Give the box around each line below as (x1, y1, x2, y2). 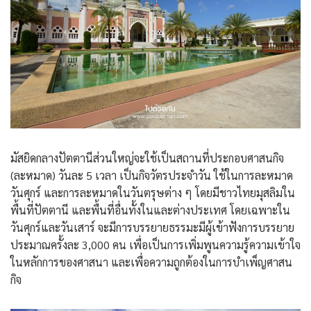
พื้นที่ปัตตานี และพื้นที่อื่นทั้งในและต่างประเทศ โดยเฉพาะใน (10, 203, 290, 218)
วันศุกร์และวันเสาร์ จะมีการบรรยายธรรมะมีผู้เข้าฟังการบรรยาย (10, 220, 294, 235)
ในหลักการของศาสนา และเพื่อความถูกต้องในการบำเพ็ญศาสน (10, 255, 292, 270)
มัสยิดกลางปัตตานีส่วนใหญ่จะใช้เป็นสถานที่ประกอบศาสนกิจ (10, 151, 284, 166)
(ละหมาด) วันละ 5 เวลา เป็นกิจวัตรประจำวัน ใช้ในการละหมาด (10, 168, 293, 183)
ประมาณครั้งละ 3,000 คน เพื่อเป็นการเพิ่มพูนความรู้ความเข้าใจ (10, 237, 301, 253)
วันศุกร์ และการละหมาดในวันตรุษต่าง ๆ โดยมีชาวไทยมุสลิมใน (10, 185, 295, 201)
